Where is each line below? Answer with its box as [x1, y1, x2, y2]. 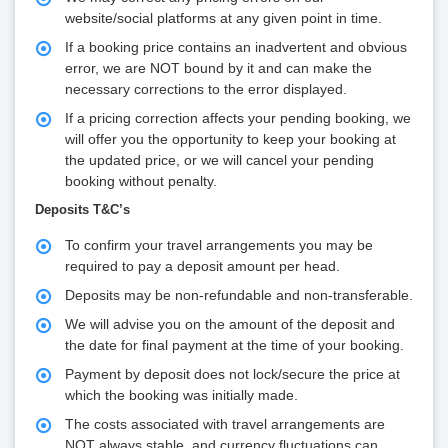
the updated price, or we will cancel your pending [65, 152, 374, 169]
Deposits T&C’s [35, 202, 130, 218]
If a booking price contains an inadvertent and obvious [65, 39, 407, 56]
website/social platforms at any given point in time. [65, 10, 382, 27]
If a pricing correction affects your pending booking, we [65, 110, 411, 127]
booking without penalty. [65, 173, 217, 190]
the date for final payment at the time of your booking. [65, 337, 404, 354]
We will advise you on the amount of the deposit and [65, 316, 395, 333]
